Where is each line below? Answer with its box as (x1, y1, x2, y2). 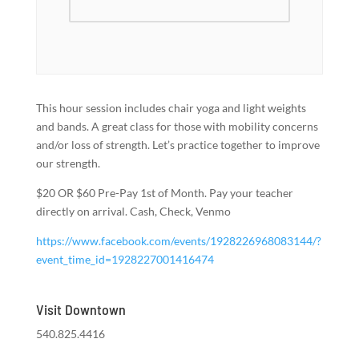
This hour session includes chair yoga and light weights (35, 100, 306, 115)
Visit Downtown (35, 300, 126, 318)
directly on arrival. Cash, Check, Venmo (35, 204, 231, 218)
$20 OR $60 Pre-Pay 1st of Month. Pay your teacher (35, 185, 293, 200)
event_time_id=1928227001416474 (35, 252, 214, 266)
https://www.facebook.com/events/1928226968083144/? (35, 233, 321, 248)
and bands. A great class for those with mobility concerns (35, 119, 318, 133)
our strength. (35, 155, 100, 170)
